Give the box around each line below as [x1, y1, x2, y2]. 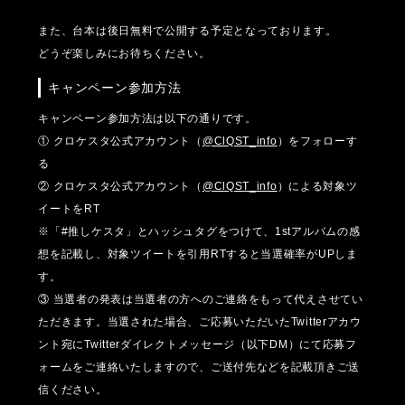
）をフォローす [277, 135, 358, 148]
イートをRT [38, 202, 100, 216]
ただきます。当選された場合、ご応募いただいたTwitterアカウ [38, 316, 362, 329]
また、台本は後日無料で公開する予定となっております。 [38, 24, 337, 38]
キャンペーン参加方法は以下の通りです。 [38, 112, 257, 126]
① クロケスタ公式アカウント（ [38, 135, 202, 148]
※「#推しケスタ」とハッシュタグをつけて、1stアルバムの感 [38, 225, 361, 239]
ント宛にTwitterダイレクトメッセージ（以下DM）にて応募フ [38, 338, 357, 352]
